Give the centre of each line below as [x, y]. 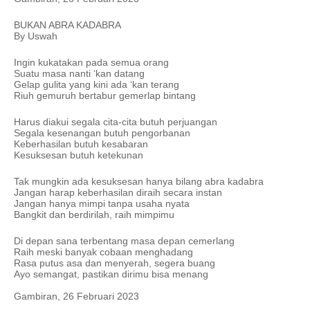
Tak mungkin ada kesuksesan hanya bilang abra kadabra [139, 182]
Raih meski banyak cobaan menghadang [103, 252]
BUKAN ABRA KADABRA [67, 25]
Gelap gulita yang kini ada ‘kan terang [97, 85]
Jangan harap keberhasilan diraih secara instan [118, 193]
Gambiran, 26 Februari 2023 [76, 297]
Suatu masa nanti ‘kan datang [81, 74]
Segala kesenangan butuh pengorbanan [102, 133]
